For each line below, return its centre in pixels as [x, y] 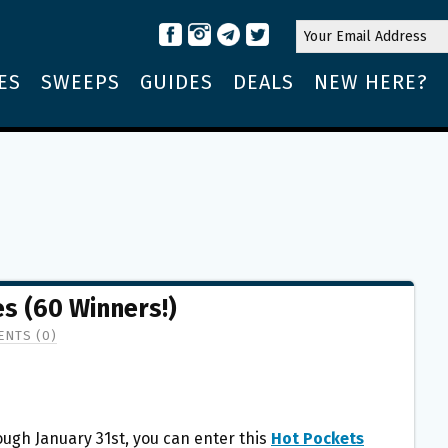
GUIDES [176, 82]
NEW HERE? [371, 82]
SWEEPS [80, 82]
